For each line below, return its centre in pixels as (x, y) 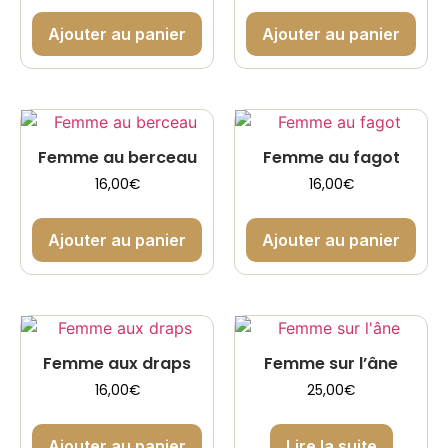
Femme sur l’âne (331, 364)
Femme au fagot (331, 158)
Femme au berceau (117, 158)
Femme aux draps (117, 364)
